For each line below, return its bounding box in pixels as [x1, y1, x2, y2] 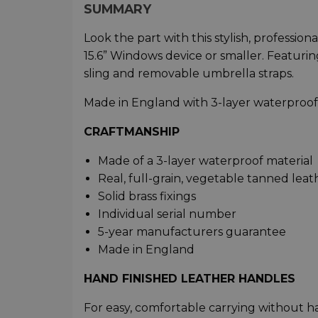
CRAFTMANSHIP [84, 125, 180, 139]
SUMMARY [84, 1, 151, 17]
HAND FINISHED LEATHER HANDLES [84, 272, 295, 286]
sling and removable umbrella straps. [84, 67, 294, 81]
